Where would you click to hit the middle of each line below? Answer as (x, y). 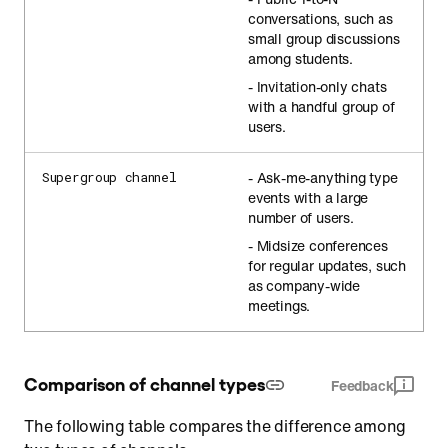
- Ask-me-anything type (323, 177)
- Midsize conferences (318, 245)
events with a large (308, 197)
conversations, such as (320, 18)
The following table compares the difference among (215, 426)
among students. (301, 58)
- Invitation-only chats (317, 86)
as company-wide (304, 285)
